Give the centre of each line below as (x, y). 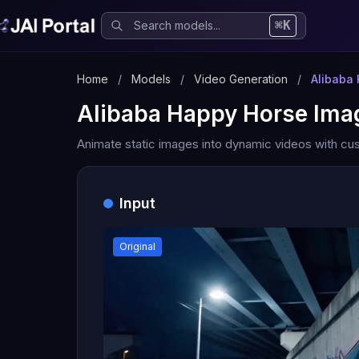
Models (151, 79)
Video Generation (241, 79)
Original (137, 246)
